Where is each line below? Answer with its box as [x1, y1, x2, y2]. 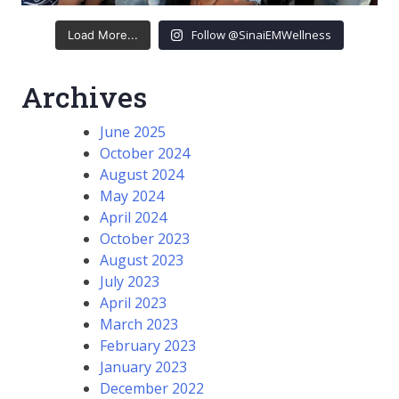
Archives [21, 77, 147, 116]
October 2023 [100, 228, 190, 248]
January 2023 [100, 356, 187, 377]
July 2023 [100, 271, 159, 291]
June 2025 [100, 121, 166, 142]
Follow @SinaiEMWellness [191, 26, 332, 43]
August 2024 [100, 164, 183, 184]
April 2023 [100, 292, 167, 313]
